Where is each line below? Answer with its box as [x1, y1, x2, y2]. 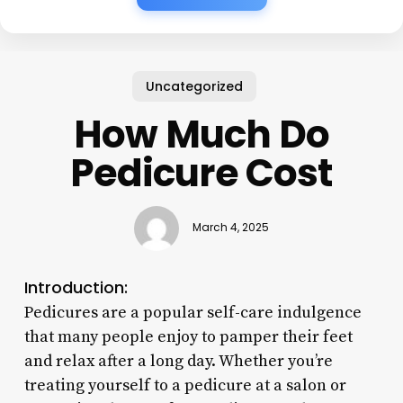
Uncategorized [146, 76, 244, 95]
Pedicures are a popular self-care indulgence [23, 301, 362, 323]
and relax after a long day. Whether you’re [23, 350, 333, 372]
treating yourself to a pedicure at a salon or [23, 374, 346, 396]
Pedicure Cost [70, 146, 333, 200]
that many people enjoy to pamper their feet [23, 326, 353, 347]
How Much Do [74, 107, 329, 161]
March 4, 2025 [192, 220, 269, 236]
